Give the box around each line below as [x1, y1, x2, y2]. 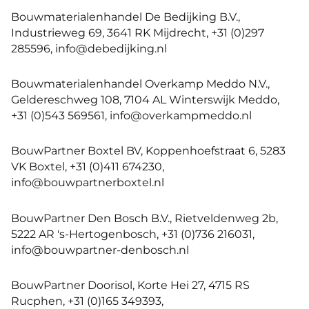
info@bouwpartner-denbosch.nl [11, 242, 189, 257]
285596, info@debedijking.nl [11, 41, 167, 55]
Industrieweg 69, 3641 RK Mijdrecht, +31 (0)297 [11, 25, 264, 39]
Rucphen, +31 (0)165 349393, [11, 293, 163, 308]
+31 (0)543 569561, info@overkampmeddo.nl [11, 108, 252, 123]
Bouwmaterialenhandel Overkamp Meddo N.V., [11, 77, 270, 91]
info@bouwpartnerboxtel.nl [11, 175, 164, 190]
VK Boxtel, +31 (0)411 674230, [11, 159, 164, 174]
